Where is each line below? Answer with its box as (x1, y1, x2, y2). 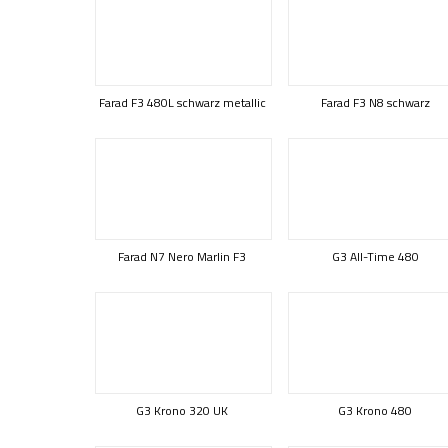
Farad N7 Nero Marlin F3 (118, 247, 246, 266)
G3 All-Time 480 (331, 247, 419, 266)
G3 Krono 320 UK (136, 401, 228, 420)
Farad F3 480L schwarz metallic (98, 93, 266, 112)
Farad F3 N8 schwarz (320, 93, 430, 112)
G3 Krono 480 (338, 401, 412, 420)
